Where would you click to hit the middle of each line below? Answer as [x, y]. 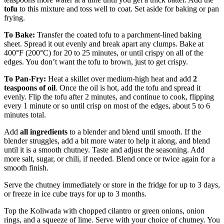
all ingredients [44, 131]
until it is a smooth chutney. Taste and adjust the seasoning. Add [104, 149]
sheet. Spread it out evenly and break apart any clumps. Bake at [104, 43]
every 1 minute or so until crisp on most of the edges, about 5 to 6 [107, 105]
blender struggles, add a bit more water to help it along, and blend [107, 140]
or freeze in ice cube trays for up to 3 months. [75, 193]
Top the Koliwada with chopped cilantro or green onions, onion [104, 210]
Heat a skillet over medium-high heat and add [119, 78]
